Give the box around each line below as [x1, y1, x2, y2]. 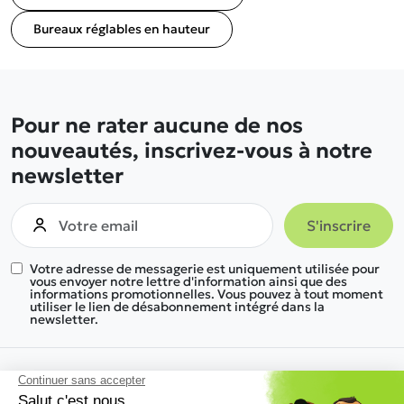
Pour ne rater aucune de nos [11, 112, 303, 138]
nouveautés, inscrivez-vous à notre [11, 137, 372, 163]
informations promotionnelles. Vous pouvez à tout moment [30, 286, 383, 302]
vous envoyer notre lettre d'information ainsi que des [30, 273, 347, 289]
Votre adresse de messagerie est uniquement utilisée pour [30, 261, 380, 277]
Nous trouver [11, 369, 111, 389]
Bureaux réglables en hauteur [33, 21, 210, 37]
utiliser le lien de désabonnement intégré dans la [30, 298, 325, 315]
